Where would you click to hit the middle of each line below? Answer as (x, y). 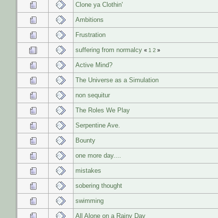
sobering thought (99, 185)
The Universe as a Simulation (117, 80)
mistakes (88, 170)
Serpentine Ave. (98, 125)
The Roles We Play (103, 110)
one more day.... (98, 155)
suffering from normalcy (109, 50)
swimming (90, 200)
